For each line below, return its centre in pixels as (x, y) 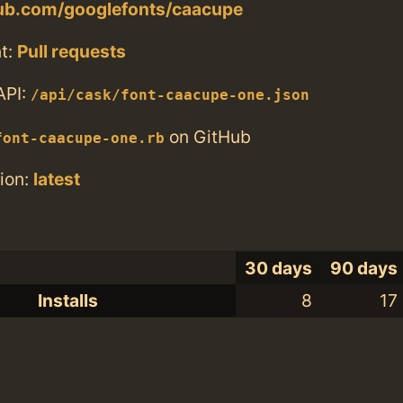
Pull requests (72, 52)
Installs (68, 301)
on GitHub (208, 136)
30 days (279, 269)
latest (57, 179)
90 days (364, 269)
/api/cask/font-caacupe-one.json (170, 96)
